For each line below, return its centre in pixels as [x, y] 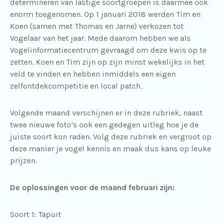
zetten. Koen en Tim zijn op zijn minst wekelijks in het [107, 62]
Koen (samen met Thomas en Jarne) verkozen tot [97, 26]
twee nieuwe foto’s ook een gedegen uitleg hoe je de [104, 124]
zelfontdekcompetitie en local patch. [76, 86]
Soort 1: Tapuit [36, 214]
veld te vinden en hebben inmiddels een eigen [93, 74]
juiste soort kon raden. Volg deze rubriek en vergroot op [111, 136]
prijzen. [23, 160]
